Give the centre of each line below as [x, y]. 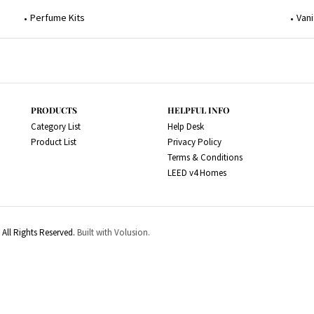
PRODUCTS [54, 110]
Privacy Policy [194, 142]
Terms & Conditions [205, 157]
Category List [56, 127]
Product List [54, 142]
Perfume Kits [57, 17]
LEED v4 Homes [197, 173]
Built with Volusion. [112, 232]
